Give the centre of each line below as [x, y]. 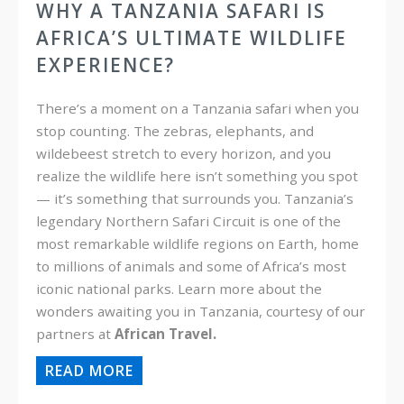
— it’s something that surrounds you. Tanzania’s [195, 199]
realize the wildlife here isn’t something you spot [197, 176]
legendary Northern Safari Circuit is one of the [188, 221]
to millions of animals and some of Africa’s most [191, 266]
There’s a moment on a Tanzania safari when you [197, 109]
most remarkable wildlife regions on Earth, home [197, 244]
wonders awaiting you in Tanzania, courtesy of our [201, 312]
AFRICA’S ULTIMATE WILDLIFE [192, 38]
